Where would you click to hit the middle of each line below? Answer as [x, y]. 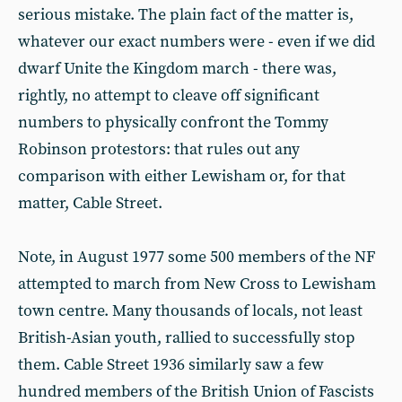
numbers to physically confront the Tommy [173, 122]
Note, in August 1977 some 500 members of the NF [197, 257]
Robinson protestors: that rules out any [159, 149]
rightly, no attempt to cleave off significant [169, 95]
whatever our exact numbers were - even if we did [197, 41]
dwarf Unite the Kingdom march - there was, [177, 68]
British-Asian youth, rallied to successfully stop [187, 337]
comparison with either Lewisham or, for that [182, 176]
